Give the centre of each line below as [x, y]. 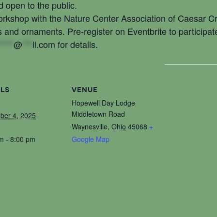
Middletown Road [98, 114]
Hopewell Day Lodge [103, 103]
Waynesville [90, 127]
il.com [44, 44]
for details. [77, 44]
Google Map [91, 139]
